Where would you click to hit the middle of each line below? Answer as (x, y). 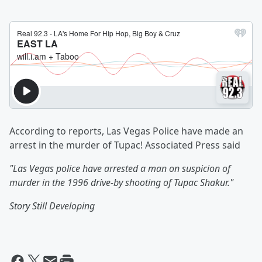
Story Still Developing (52, 206)
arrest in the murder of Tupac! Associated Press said (125, 145)
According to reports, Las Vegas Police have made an (126, 131)
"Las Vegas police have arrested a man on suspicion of (120, 169)
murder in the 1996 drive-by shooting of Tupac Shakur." (121, 183)
